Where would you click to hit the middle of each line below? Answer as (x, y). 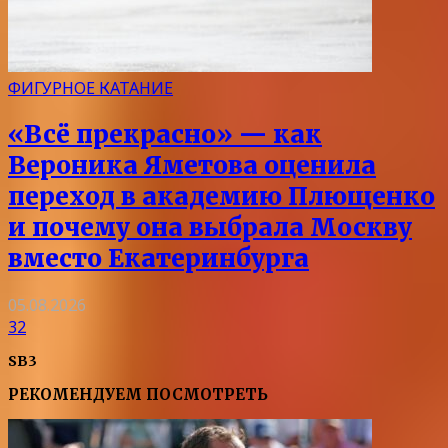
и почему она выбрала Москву (210, 227)
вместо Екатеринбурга (158, 258)
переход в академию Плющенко (221, 196)
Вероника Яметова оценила (192, 165)
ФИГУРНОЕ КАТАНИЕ (90, 87)
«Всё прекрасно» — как (165, 134)
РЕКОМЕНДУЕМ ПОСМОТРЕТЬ (138, 394)
